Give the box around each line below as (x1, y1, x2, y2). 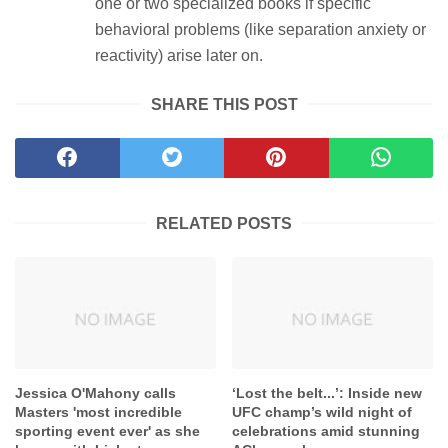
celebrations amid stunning (232, 423, 421, 440)
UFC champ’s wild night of (232, 404, 413, 421)
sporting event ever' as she (15, 423, 200, 440)
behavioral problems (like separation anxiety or (95, 20, 426, 38)
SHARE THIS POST (150, 95, 298, 113)
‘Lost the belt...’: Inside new (232, 385, 423, 402)
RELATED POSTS (156, 214, 292, 232)
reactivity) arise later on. (95, 46, 263, 64)
